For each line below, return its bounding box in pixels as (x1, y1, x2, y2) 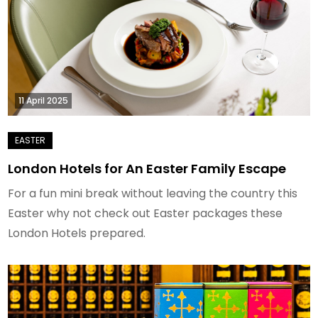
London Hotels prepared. (8, 224, 146, 241)
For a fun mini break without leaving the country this (8, 185, 298, 202)
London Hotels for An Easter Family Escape (8, 159, 287, 177)
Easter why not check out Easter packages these (8, 204, 283, 221)
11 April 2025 (18, 94, 69, 106)
